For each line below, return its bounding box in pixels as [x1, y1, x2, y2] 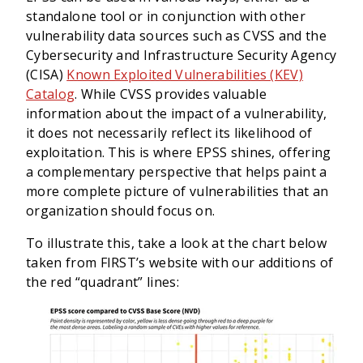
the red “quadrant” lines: [26, 273, 180, 291]
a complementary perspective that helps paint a [26, 163, 327, 181]
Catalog [26, 85, 75, 103]
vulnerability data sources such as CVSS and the [26, 27, 327, 45]
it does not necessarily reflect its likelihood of [26, 124, 313, 142]
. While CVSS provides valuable [75, 85, 267, 103]
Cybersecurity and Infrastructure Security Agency [26, 46, 337, 64]
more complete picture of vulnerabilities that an [26, 182, 329, 200]
